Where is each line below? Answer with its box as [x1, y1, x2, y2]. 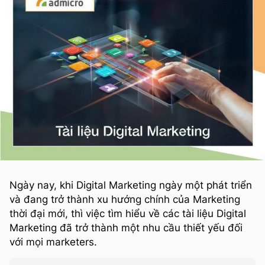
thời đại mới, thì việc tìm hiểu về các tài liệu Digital [9, 207, 246, 219]
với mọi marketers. [9, 235, 97, 248]
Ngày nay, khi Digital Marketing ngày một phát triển [9, 179, 252, 191]
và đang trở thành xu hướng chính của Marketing [9, 193, 240, 205]
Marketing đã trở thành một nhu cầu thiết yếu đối [9, 221, 243, 234]
